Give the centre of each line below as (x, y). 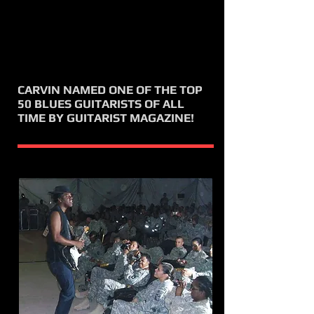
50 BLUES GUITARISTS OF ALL (101, 104)
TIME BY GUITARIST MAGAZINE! (106, 118)
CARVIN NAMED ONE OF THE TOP (110, 90)
